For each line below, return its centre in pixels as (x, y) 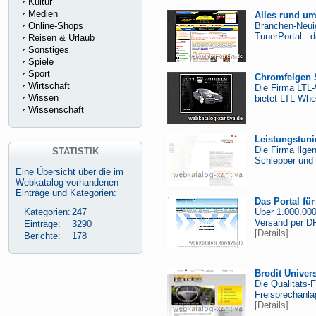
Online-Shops (56, 26)
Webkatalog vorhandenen (67, 182)
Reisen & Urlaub (61, 38)
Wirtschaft (49, 86)
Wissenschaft (56, 110)
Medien (43, 14)
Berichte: (42, 236)
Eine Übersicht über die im (69, 172)
